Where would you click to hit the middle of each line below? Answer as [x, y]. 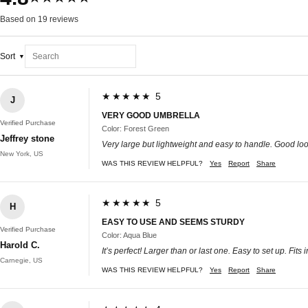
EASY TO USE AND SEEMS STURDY [173, 222]
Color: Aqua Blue [129, 235]
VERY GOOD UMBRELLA [151, 115]
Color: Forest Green [135, 128]
